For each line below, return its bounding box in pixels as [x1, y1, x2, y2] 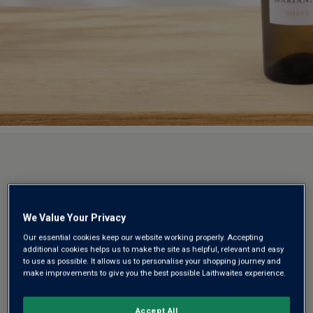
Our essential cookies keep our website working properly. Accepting [23, 232, 264, 242]
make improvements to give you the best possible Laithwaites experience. [23, 268, 286, 278]
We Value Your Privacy [23, 212, 126, 224]
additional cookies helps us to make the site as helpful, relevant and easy [23, 244, 284, 254]
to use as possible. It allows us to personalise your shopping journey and [23, 256, 282, 266]
